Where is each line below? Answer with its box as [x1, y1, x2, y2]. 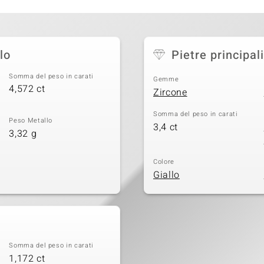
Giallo [153, 167, 180, 182]
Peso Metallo [9, 115, 53, 126]
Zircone [153, 85, 187, 100]
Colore [153, 157, 174, 167]
